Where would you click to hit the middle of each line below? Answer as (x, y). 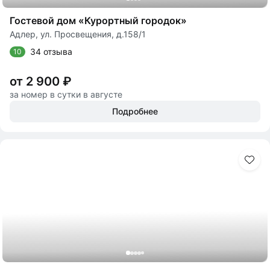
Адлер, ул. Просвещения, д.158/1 (78, 34)
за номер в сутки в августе (66, 94)
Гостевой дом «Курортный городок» (98, 20)
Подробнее (135, 111)
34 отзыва (51, 52)
